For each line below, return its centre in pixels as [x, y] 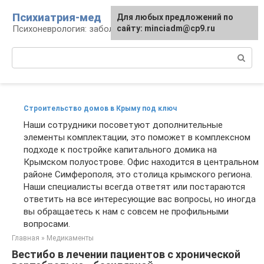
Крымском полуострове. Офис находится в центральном [141, 162]
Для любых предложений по [175, 17]
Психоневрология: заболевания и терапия [98, 29]
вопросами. [47, 224]
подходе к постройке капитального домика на [120, 150]
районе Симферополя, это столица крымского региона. [138, 174]
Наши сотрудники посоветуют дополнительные [123, 125]
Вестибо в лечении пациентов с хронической [126, 254]
